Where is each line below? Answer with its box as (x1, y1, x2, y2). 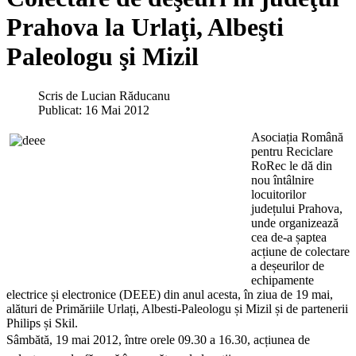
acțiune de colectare (251, 244, 350, 258)
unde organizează (251, 215, 339, 230)
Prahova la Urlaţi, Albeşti (6, 13, 284, 42)
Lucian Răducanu (81, 88, 170, 103)
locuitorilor (251, 187, 306, 201)
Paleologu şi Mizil (6, 42, 199, 72)
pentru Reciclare (251, 144, 333, 158)
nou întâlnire (251, 172, 314, 187)
